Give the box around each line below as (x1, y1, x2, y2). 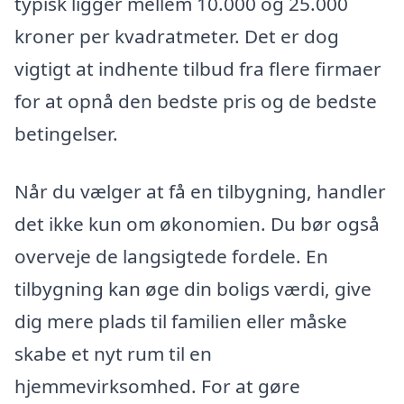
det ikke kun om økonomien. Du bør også (14, 211, 380, 237)
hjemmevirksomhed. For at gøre (14, 373, 300, 399)
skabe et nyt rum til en (14, 341, 212, 367)
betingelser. (14, 121, 118, 147)
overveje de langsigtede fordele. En (14, 243, 328, 270)
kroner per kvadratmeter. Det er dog (14, 23, 339, 50)
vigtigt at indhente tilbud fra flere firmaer (14, 56, 381, 82)
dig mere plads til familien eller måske (14, 308, 347, 335)
